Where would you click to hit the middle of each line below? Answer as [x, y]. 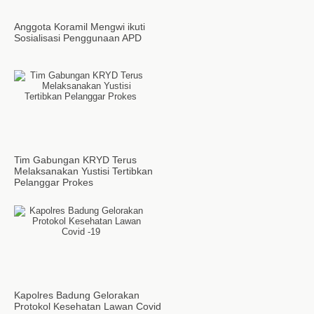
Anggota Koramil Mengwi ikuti [80, 27]
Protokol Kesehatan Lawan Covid [88, 306]
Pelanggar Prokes [54, 182]
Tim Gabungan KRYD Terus [75, 160]
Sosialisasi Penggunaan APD [78, 38]
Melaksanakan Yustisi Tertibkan [83, 171]
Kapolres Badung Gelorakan [77, 295]
